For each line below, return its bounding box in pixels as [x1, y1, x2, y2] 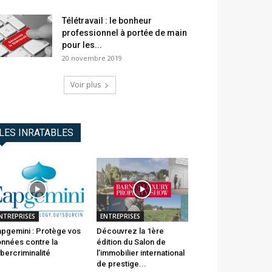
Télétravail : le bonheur [62, 16, 152, 26]
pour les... [62, 40, 102, 50]
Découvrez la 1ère [96, 226, 164, 236]
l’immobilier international [96, 248, 185, 257]
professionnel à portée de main [62, 28, 187, 38]
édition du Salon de [96, 237, 166, 246]
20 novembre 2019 [62, 53, 122, 63]
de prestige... [96, 259, 146, 268]
